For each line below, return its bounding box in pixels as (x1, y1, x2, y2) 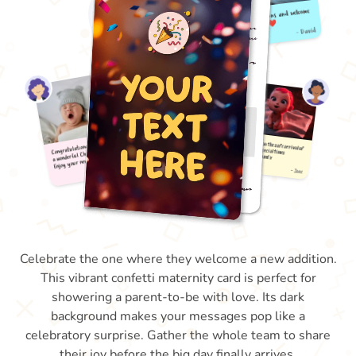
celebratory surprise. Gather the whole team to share (25, 327, 331, 344)
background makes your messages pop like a (51, 308, 305, 325)
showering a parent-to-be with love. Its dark (52, 288, 304, 306)
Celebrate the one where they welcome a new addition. (19, 250, 337, 268)
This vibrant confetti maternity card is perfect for (40, 269, 316, 287)
